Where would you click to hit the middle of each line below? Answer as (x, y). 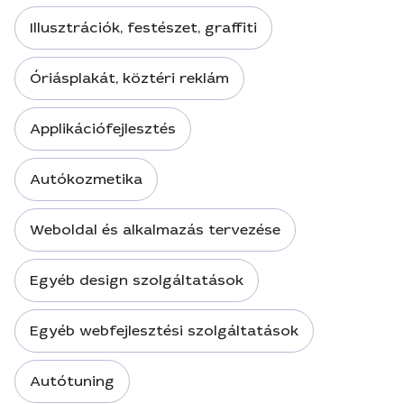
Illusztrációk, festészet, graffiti (143, 28)
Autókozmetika (86, 179)
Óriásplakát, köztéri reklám (129, 78)
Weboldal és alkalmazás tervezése (155, 230)
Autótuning (72, 381)
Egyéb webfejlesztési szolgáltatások (164, 331)
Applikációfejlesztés (103, 129)
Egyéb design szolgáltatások (137, 280)
